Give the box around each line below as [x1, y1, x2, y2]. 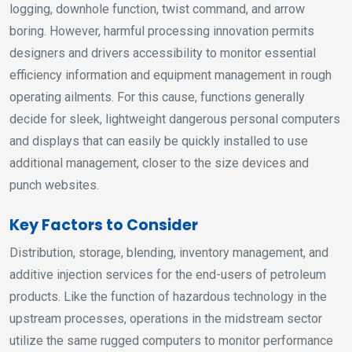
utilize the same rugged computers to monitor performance [9, 333, 333, 349]
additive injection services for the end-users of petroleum [9, 267, 326, 283]
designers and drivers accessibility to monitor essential [9, 46, 316, 61]
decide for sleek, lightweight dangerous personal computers [9, 112, 340, 127]
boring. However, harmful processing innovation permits [9, 24, 314, 39]
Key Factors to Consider [9, 214, 198, 236]
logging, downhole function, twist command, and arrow [9, 2, 305, 17]
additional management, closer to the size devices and [9, 156, 309, 171]
